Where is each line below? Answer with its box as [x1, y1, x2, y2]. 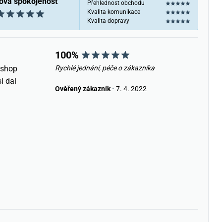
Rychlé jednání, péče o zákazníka [55, 64, 155, 72]
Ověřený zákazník [55, 85, 111, 93]
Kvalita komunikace [87, 8, 140, 15]
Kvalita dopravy [87, 17, 129, 24]
